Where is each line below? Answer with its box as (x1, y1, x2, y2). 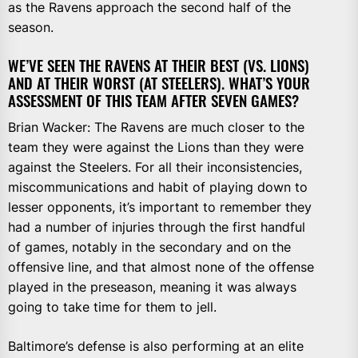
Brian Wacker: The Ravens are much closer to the (8, 118, 304, 135)
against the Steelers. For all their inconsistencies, (8, 158, 302, 175)
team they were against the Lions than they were (8, 138, 304, 155)
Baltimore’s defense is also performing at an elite (8, 337, 304, 354)
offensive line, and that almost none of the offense (8, 258, 314, 275)
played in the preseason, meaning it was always (8, 278, 296, 295)
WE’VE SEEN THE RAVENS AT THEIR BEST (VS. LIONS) (8, 54, 309, 76)
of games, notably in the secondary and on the (8, 238, 291, 255)
